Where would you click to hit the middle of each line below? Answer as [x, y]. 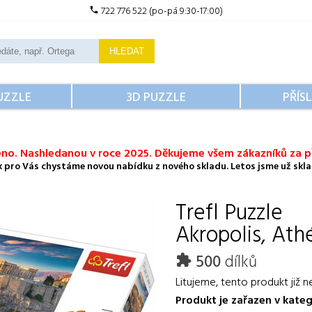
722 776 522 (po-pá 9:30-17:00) [161, 10]
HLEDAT [126, 51]
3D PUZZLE [156, 96]
